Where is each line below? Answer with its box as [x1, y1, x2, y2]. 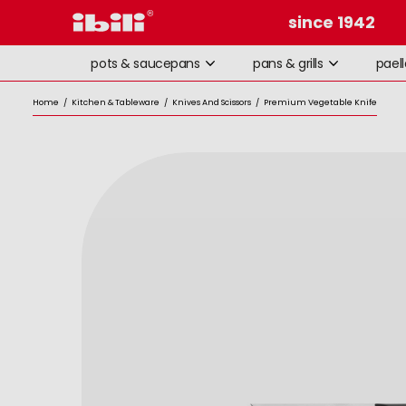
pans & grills [252, 54, 324, 72]
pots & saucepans [91, 54, 200, 72]
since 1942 [287, 11, 375, 34]
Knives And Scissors [172, 97, 251, 108]
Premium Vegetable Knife [264, 97, 377, 108]
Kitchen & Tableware [72, 97, 159, 108]
